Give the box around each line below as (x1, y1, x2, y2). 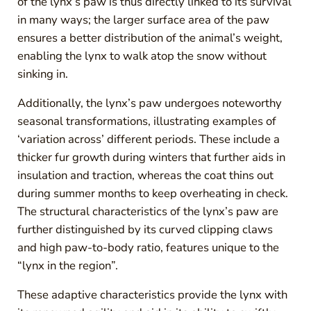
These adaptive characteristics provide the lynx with (17, 286, 287, 303)
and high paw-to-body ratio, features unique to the (17, 239, 279, 255)
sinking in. (17, 65, 68, 82)
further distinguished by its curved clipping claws (17, 221, 273, 237)
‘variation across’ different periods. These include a (17, 131, 280, 147)
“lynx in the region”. (17, 257, 118, 274)
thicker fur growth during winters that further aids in (17, 149, 285, 165)
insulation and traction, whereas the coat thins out (17, 167, 274, 183)
